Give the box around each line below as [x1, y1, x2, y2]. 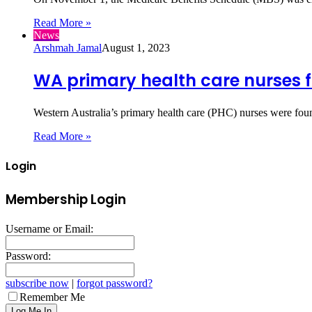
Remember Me [19, 290, 85, 303]
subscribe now [6, 276, 69, 289]
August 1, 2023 [102, 41, 170, 54]
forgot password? [77, 276, 153, 289]
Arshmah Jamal [33, 41, 102, 54]
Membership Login [6, 190, 126, 210]
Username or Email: [6, 222, 93, 235]
